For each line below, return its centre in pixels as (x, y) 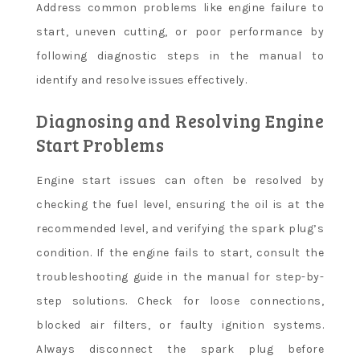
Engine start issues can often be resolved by (180, 181)
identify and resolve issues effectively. (141, 80)
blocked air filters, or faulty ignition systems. (180, 325)
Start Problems (100, 145)
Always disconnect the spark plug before (180, 350)
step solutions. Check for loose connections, (180, 301)
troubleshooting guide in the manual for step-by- (180, 277)
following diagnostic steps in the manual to (180, 56)
